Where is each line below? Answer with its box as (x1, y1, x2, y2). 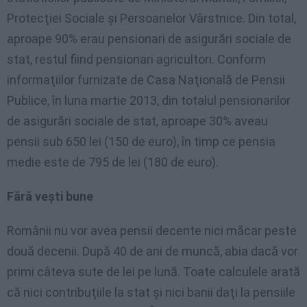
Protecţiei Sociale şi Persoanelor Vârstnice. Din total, (7, 11, 296, 26)
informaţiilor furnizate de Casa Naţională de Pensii (7, 73, 285, 88)
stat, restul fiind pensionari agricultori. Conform (7, 52, 266, 67)
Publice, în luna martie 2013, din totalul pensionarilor (7, 93, 291, 108)
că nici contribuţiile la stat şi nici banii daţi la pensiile (7, 285, 295, 300)
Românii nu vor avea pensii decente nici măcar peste (7, 223, 297, 238)
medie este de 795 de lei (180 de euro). (7, 155, 219, 170)
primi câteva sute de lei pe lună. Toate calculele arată (7, 265, 300, 280)
